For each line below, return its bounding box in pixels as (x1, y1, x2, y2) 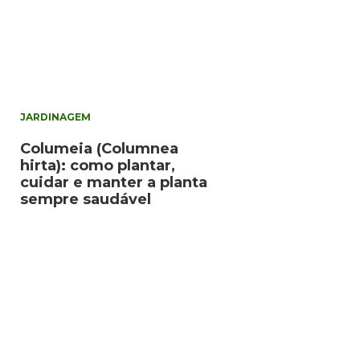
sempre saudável (20, 190, 151, 209)
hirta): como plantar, (20, 157, 175, 175)
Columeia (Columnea (20, 140, 178, 158)
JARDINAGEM (20, 111, 91, 124)
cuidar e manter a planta (20, 174, 207, 192)
